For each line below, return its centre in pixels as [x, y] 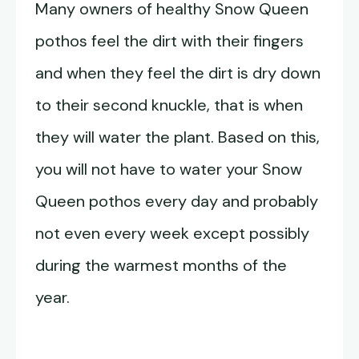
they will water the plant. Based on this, [177, 137]
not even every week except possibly [172, 234]
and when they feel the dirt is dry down [178, 73]
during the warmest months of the [161, 266]
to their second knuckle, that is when [169, 105]
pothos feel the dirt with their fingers [169, 41]
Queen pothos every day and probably [177, 202]
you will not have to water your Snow [169, 169]
